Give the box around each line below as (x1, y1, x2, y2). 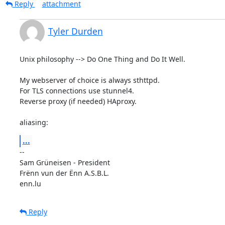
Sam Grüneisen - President (19, 157, 110, 167)
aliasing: (19, 117, 48, 127)
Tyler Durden (48, 25, 103, 37)
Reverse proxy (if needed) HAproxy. (19, 96, 137, 106)
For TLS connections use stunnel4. (19, 85, 134, 95)
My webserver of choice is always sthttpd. (19, 75, 160, 85)
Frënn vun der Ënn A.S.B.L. (19, 168, 109, 178)
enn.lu (19, 178, 41, 188)
